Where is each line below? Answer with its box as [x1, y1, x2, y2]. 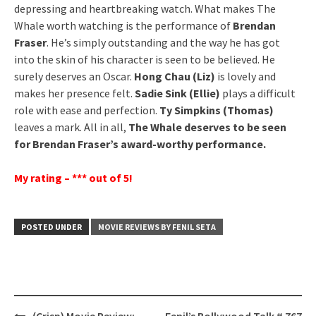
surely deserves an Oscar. [14, 68, 132, 83]
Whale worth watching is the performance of [14, 18, 231, 32]
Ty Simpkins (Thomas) [159, 102, 274, 117]
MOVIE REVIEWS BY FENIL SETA [98, 221, 216, 232]
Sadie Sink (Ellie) [135, 85, 220, 100]
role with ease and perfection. [14, 102, 159, 117]
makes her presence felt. [14, 85, 135, 100]
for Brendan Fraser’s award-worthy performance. [14, 136, 266, 151]
